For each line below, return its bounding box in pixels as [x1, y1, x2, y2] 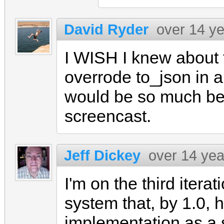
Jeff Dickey [64, 147, 140, 163]
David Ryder [64, 21, 148, 37]
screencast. [64, 106, 151, 125]
